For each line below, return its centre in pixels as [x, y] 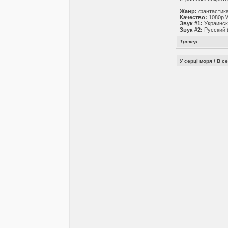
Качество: [194, 17]
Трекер [189, 41]
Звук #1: [191, 23]
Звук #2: [191, 30]
